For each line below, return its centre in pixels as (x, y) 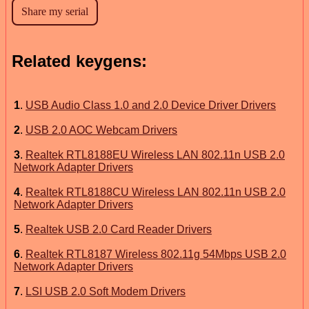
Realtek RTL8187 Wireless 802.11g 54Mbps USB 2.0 (156, 254)
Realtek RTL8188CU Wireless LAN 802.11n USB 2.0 (156, 192)
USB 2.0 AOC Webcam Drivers (101, 130)
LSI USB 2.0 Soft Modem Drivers (106, 291)
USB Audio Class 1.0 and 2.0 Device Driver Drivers (151, 105)
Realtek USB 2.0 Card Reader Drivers (119, 229)
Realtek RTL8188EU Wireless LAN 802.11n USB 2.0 (155, 154)
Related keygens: (79, 61)
